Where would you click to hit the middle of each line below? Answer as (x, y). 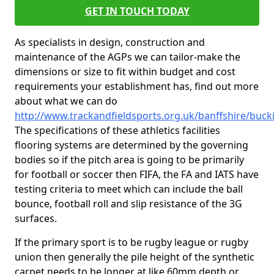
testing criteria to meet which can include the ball (129, 189)
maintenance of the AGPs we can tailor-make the (128, 57)
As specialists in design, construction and (110, 42)
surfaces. (36, 218)
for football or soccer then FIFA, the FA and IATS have (137, 174)
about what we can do (66, 101)
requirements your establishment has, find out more (137, 86)
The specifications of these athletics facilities (117, 130)
